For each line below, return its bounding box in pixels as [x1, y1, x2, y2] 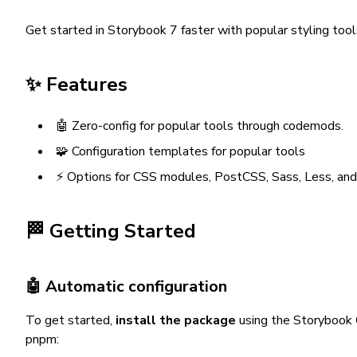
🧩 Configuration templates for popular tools [56, 143, 305, 160]
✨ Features [25, 72, 127, 97]
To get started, [25, 312, 116, 329]
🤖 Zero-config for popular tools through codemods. [56, 117, 343, 135]
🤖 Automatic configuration [25, 276, 227, 297]
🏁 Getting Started [25, 218, 196, 244]
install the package [116, 312, 236, 329]
